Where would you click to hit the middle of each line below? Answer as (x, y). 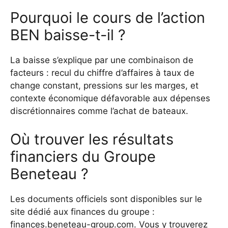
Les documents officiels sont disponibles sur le (106, 199)
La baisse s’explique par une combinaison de (102, 60)
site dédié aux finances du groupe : (82, 211)
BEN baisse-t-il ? (68, 35)
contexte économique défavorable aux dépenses (110, 98)
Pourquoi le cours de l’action (108, 18)
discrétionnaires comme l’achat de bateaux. (99, 111)
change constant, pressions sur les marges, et (104, 86)
